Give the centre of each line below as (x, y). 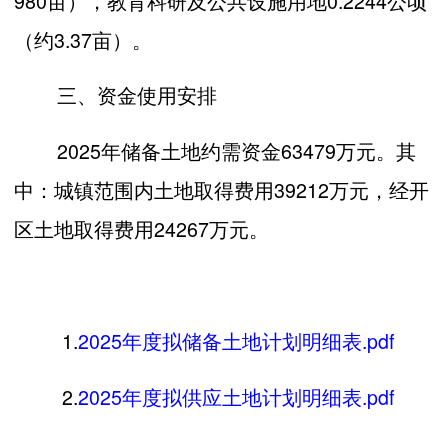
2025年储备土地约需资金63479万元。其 (236, 151)
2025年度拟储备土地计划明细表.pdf (236, 340)
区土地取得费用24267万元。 (141, 229)
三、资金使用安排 (137, 95)
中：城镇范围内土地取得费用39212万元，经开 (221, 190)
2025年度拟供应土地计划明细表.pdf (236, 396)
